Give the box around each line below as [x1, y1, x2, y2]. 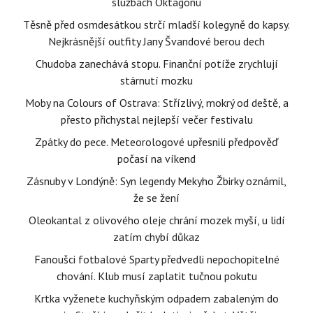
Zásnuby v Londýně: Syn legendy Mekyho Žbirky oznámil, [27, 174, 286, 189]
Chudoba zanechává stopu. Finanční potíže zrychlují [35, 57, 278, 71]
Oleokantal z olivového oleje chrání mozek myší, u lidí [28, 213, 285, 228]
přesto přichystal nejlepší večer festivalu [60, 112, 253, 127]
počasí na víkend [117, 152, 196, 166]
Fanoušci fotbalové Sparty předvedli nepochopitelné [34, 252, 279, 267]
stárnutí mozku [120, 73, 193, 88]
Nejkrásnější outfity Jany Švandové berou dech [48, 34, 265, 49]
